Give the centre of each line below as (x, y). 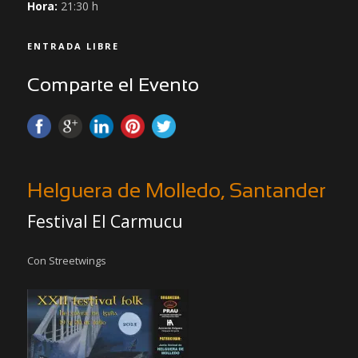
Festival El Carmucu (105, 221)
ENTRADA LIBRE (73, 46)
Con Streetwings (67, 261)
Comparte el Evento (113, 86)
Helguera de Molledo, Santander (177, 192)
